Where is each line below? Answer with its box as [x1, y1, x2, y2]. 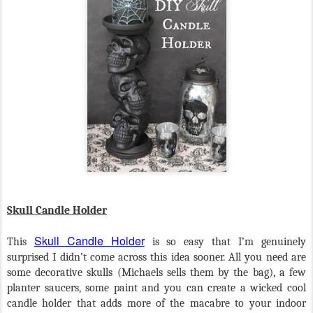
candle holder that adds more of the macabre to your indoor [7, 296, 306, 310]
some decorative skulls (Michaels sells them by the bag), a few [7, 265, 306, 279]
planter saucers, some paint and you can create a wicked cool [7, 281, 306, 294]
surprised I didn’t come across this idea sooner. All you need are [7, 250, 306, 263]
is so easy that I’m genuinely [144, 235, 307, 248]
